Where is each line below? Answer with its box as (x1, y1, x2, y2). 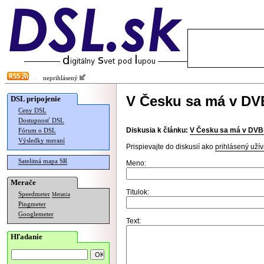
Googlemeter (18, 211, 54, 217)
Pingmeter (18, 201, 46, 207)
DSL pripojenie (11, 94, 61, 103)
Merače (11, 178, 36, 187)
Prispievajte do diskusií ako (126, 143, 215, 151)
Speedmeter (18, 191, 50, 197)
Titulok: (126, 188, 149, 196)
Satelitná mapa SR (18, 158, 67, 164)
